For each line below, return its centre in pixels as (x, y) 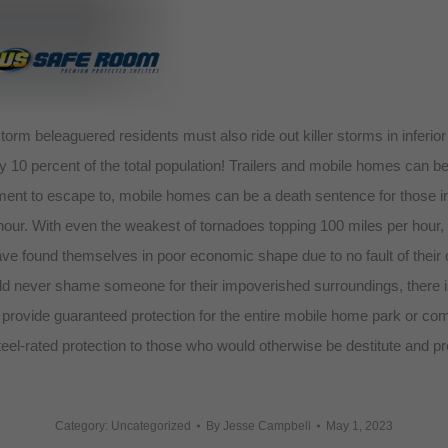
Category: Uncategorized (123, 425)
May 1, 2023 (359, 425)
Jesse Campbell (267, 425)
